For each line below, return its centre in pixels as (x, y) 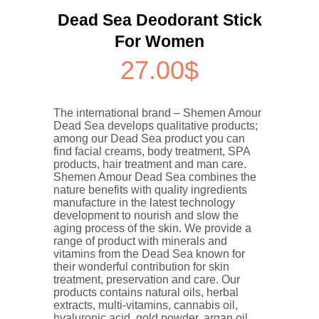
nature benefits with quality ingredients (150, 189)
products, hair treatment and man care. (150, 164)
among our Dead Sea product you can (149, 138)
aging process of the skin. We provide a (152, 228)
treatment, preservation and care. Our (147, 279)
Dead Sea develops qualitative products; (156, 125)
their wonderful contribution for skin (141, 266)
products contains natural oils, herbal (146, 292)
